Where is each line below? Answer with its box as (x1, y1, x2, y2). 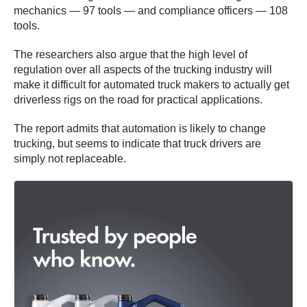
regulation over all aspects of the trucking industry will (14, 64, 272, 76)
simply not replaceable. (14, 153, 126, 165)
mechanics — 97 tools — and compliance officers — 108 (14, 5, 288, 17)
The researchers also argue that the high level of (14, 49, 247, 61)
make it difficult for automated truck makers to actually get (14, 79, 289, 91)
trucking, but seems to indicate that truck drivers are (14, 138, 261, 150)
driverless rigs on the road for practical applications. (14, 94, 262, 106)
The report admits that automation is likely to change (14, 123, 266, 135)
